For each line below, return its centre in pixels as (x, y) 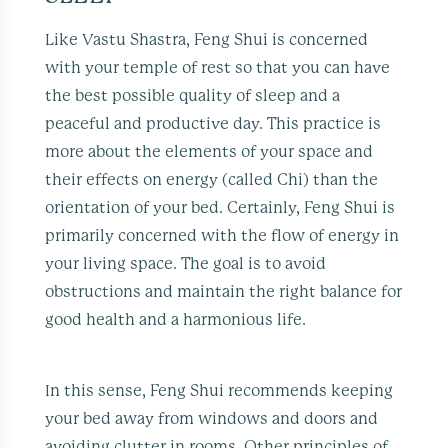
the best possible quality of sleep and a (193, 95)
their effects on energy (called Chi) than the (212, 179)
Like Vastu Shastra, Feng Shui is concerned (207, 39)
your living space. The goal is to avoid (186, 263)
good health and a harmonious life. (176, 319)
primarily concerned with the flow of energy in (222, 235)
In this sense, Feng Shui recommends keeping (219, 390)
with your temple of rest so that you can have (218, 67)
